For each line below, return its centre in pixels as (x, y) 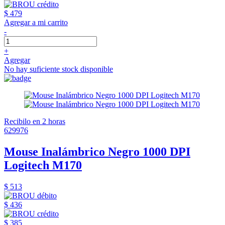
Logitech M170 (43, 165)
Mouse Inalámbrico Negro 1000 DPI (97, 152)
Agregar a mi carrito (36, 23)
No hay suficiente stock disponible (59, 69)
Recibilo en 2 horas (35, 122)
